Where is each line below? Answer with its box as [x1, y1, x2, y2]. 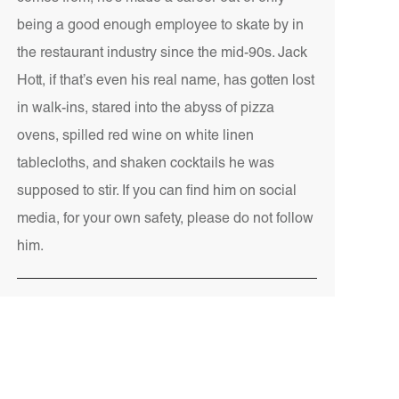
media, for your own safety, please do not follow [16, 213, 313, 227]
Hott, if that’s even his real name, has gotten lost [16, 75, 314, 89]
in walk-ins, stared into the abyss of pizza [16, 102, 274, 117]
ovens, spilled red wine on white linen [16, 130, 254, 144]
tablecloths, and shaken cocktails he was [16, 158, 274, 172]
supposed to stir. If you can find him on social [16, 185, 297, 199]
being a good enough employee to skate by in [16, 20, 304, 34]
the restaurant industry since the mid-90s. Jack [16, 47, 307, 61]
